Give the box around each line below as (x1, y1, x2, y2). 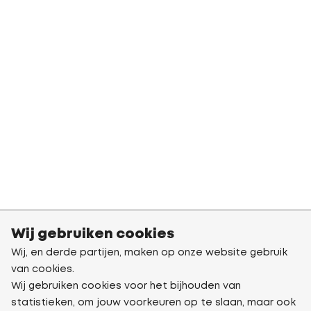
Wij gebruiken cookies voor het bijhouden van (11, 282, 241, 290)
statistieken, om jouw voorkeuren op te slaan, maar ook (11, 299, 296, 307)
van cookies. (11, 265, 74, 274)
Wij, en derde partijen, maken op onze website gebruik (11, 249, 287, 257)
